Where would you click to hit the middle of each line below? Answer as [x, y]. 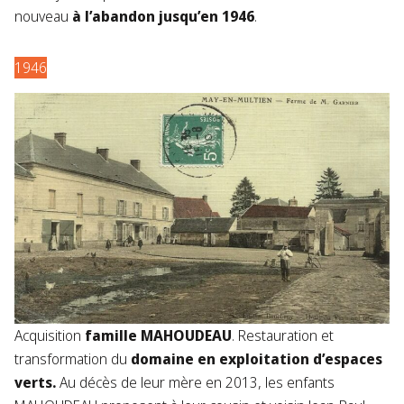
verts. [37, 382]
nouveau [43, 16]
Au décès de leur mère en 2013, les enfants [197, 382]
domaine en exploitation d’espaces [255, 358]
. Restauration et [283, 335]
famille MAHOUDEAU [158, 335]
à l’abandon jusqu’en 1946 [163, 16]
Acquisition [50, 335]
